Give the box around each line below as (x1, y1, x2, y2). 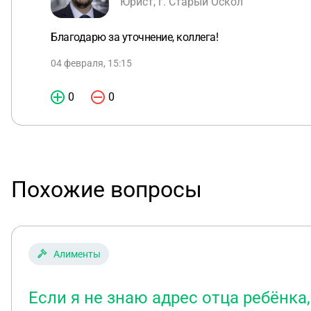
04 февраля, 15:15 (51, 58, 132, 69)
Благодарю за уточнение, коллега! (51, 31, 218, 44)
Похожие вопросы (11, 176, 202, 203)
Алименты (53, 249, 101, 260)
